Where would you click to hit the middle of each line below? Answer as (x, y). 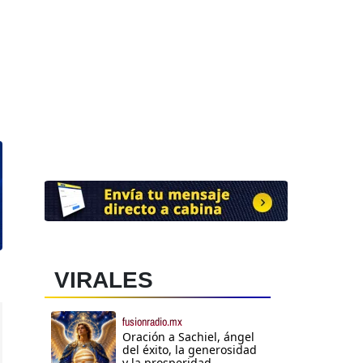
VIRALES (104, 280)
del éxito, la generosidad (190, 350)
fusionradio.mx (152, 322)
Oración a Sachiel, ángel (188, 337)
